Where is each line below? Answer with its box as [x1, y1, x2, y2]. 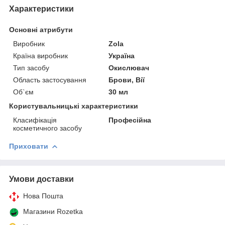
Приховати [9, 142, 48, 150]
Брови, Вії [108, 75, 145, 84]
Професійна [108, 116, 152, 124]
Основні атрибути [9, 25, 73, 34]
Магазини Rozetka [23, 207, 83, 215]
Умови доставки [9, 174, 74, 183]
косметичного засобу [13, 124, 82, 132]
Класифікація [13, 116, 57, 124]
